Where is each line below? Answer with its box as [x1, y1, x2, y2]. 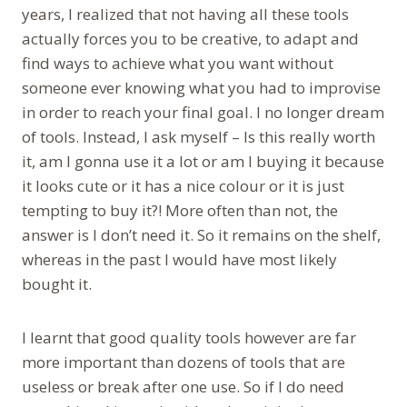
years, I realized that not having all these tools [22, 3, 349, 25]
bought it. [22, 273, 92, 294]
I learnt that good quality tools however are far [22, 326, 356, 348]
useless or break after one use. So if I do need [22, 375, 344, 397]
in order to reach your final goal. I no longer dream [22, 101, 384, 123]
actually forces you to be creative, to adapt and [22, 27, 359, 49]
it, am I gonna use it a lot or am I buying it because [22, 150, 384, 172]
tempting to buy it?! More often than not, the [22, 199, 338, 221]
